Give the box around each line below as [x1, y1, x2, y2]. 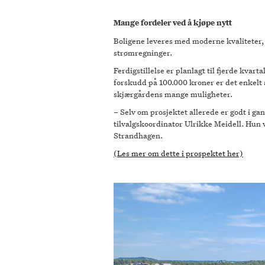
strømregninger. [114, 47, 172, 58]
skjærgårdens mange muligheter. [114, 88, 232, 99]
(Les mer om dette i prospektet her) [114, 147, 243, 159]
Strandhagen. [114, 130, 163, 141]
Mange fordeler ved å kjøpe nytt [114, 17, 232, 28]
